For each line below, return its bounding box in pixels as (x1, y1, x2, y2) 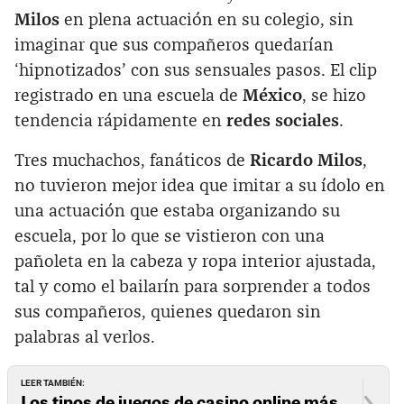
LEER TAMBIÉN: (21, 378, 86, 389)
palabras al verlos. (14, 328, 155, 346)
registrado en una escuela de (14, 87, 243, 105)
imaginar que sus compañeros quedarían (14, 36, 334, 54)
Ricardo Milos (250, 151, 363, 170)
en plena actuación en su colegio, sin (60, 11, 353, 29)
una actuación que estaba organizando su (14, 202, 340, 220)
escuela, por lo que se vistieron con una (14, 227, 325, 245)
